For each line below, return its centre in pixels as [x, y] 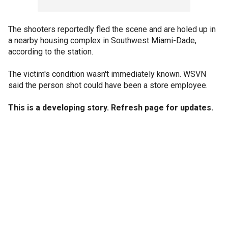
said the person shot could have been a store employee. [108, 85]
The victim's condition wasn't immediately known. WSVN [107, 74]
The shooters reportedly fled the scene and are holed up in [112, 29]
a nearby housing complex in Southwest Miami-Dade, [102, 40]
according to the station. [51, 52]
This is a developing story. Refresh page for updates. [111, 108]
